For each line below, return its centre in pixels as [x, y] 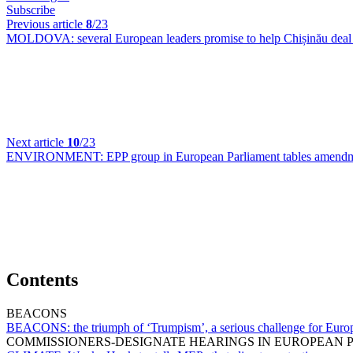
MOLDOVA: [42, 38]
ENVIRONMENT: [56, 156]
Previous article [46, 24]
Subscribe [31, 10]
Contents [42, 279]
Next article [37, 142]
